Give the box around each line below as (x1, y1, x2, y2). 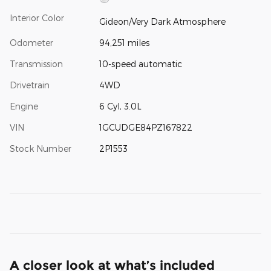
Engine (10, 100, 38, 111)
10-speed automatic (99, 58, 182, 69)
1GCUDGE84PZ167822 (99, 122, 192, 132)
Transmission (10, 58, 63, 69)
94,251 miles (99, 37, 149, 48)
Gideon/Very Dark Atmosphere (99, 16, 226, 27)
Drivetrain (10, 79, 50, 90)
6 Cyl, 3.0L (99, 100, 142, 111)
